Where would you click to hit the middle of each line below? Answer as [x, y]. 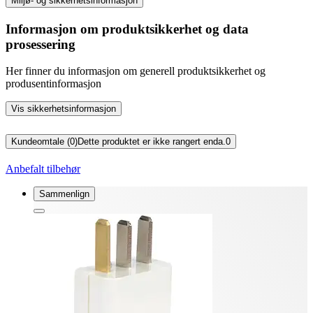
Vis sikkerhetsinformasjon [64, 109]
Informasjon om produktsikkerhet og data [127, 29]
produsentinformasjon [53, 84]
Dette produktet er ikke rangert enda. [152, 142]
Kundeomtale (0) [44, 142]
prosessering [41, 44]
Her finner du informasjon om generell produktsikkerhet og [136, 71]
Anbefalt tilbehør [43, 169]
